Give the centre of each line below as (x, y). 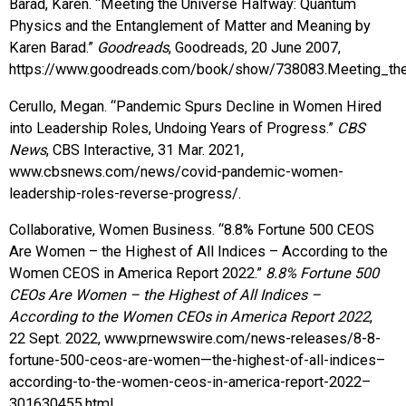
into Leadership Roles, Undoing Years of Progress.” (173, 128)
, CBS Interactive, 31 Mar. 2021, (145, 150)
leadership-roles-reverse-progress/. (127, 193)
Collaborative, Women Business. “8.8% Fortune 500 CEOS (192, 229)
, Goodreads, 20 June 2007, (255, 48)
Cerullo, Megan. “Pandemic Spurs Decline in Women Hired (195, 106)
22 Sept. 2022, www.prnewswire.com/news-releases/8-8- (195, 338)
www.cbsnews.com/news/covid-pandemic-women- (176, 171)
